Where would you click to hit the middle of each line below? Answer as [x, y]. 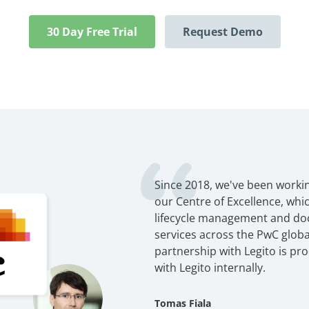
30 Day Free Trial [92, 32]
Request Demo [222, 32]
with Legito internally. [210, 268]
